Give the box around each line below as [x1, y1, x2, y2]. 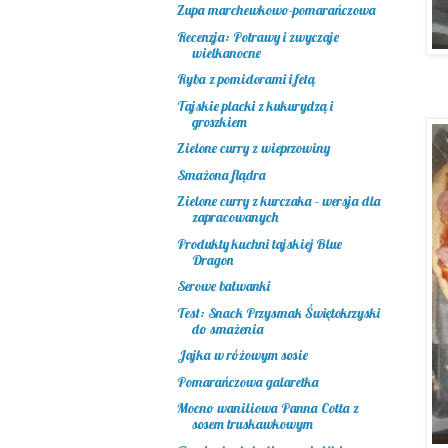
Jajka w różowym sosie [176, 346, 308, 365]
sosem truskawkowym [191, 415, 313, 434]
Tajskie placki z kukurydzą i [176, 96, 333, 115]
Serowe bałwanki [176, 277, 270, 296]
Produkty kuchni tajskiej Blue [176, 234, 342, 253]
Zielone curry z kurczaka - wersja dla [176, 192, 381, 211]
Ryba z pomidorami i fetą [176, 70, 315, 89]
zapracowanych [191, 208, 278, 227]
